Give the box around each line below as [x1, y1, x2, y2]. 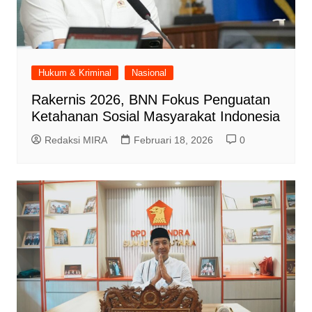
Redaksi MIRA [44, 134, 107, 146]
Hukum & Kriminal [38, 67, 111, 78]
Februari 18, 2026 [133, 134, 213, 146]
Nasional [131, 67, 166, 78]
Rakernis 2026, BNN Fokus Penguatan [31, 91, 270, 107]
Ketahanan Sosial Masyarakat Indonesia [31, 108, 280, 124]
